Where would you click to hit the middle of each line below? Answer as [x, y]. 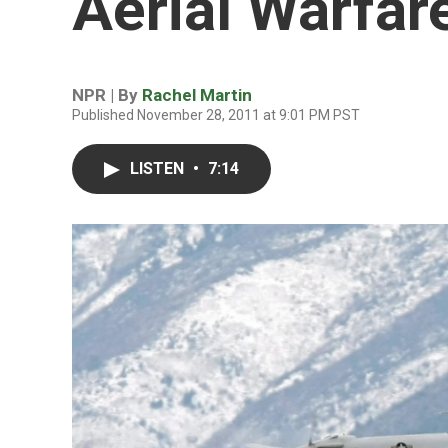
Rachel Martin [197, 95]
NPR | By [107, 95]
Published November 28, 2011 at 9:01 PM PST [216, 115]
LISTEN [159, 168]
